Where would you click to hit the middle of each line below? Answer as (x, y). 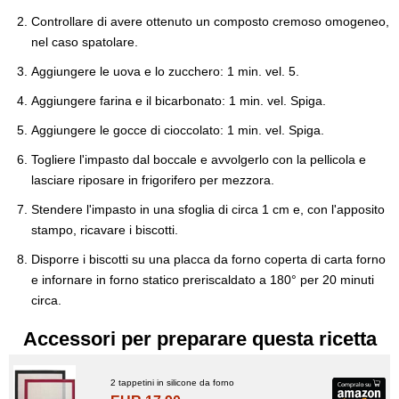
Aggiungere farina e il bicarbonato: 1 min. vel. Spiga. (179, 100)
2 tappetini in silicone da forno (172, 382)
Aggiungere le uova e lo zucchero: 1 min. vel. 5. (165, 71)
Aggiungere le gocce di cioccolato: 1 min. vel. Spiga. (178, 130)
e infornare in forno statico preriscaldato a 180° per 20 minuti (203, 279)
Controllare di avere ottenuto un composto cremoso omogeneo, (210, 21)
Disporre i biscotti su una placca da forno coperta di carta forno (208, 259)
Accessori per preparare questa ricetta (199, 338)
